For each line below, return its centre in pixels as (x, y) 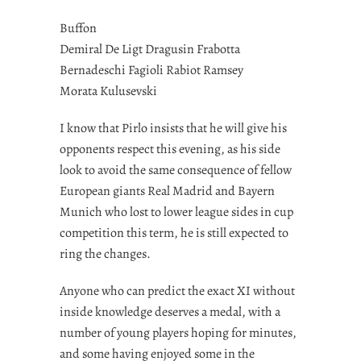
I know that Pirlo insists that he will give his (173, 128)
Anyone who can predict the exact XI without (177, 290)
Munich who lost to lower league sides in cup (176, 212)
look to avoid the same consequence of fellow (176, 170)
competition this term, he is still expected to (174, 232)
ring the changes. (105, 253)
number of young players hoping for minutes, (178, 332)
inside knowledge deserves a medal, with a (170, 311)
